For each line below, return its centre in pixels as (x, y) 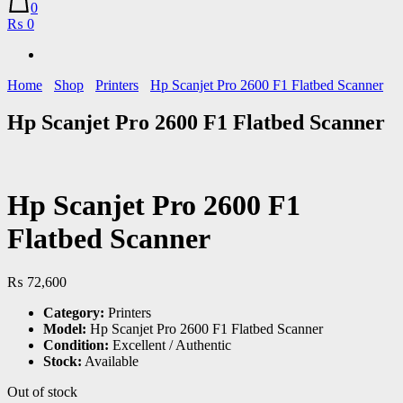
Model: (65, 329)
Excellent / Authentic (170, 345)
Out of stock (42, 392)
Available (110, 362)
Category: (74, 313)
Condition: (76, 345)
